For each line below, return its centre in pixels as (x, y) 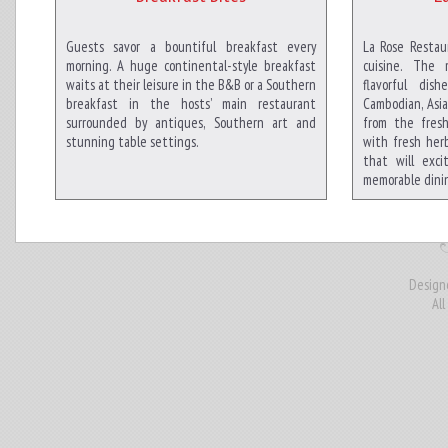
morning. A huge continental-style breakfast (191, 65)
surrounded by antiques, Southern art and (191, 122)
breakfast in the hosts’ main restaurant (191, 103)
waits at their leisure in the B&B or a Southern (191, 84)
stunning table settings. (132, 141)
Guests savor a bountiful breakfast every (191, 46)
